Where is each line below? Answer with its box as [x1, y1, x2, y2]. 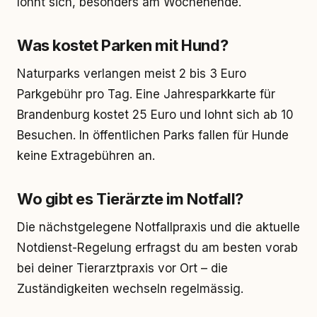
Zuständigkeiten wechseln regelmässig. [17, 282, 243, 296]
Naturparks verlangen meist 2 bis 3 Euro [17, 67, 246, 81]
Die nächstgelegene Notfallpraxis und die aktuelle [17, 220, 300, 234]
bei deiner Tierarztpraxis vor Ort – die [17, 261, 228, 275]
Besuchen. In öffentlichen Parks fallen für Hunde [17, 128, 289, 142]
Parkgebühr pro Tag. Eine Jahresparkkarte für [17, 87, 275, 101]
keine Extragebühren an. [17, 149, 155, 163]
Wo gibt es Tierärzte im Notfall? [17, 190, 243, 208]
